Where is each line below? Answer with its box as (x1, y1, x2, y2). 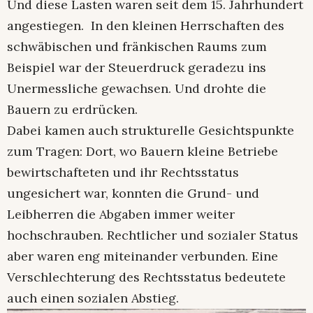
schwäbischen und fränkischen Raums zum (7, 38, 267, 54)
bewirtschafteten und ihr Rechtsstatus (7, 163, 239, 180)
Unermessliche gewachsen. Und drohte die (7, 80, 266, 96)
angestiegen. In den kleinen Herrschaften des (7, 17, 284, 34)
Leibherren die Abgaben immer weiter (7, 205, 235, 222)
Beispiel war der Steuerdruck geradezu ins (7, 59, 266, 75)
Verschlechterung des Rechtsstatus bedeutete (7, 268, 286, 285)
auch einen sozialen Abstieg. (7, 289, 179, 306)
